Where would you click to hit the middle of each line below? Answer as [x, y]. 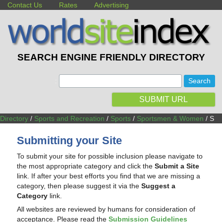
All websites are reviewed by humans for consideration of [106, 209]
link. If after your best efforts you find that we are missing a [109, 176]
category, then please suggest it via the [79, 186]
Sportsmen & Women [170, 118]
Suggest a [159, 186]
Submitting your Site [70, 141]
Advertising [111, 5]
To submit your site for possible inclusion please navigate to [110, 156]
